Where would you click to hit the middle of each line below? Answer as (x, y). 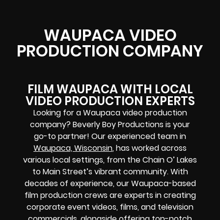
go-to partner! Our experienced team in (110, 136)
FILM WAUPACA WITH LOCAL (110, 89)
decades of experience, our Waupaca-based (110, 183)
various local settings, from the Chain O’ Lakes (110, 160)
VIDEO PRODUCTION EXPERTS (110, 101)
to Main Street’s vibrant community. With (110, 171)
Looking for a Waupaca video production (110, 112)
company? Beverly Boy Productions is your (110, 124)
